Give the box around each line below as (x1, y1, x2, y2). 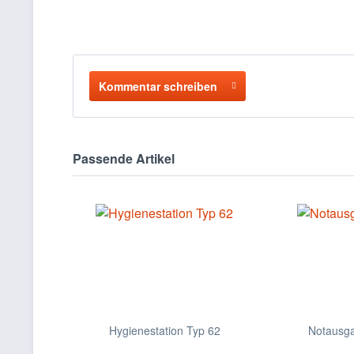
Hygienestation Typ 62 (108, 322, 220, 338)
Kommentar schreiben (99, 78, 217, 94)
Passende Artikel (73, 149, 175, 168)
